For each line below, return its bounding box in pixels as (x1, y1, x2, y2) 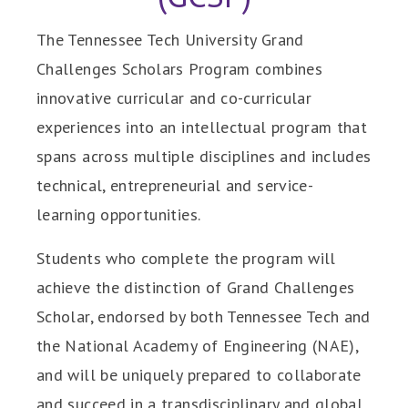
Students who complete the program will (36, 248, 336, 269)
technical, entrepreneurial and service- (36, 175, 314, 196)
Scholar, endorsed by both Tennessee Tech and (36, 306, 371, 327)
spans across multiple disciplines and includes (36, 146, 372, 167)
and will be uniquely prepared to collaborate (36, 364, 362, 385)
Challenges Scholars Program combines (36, 58, 322, 79)
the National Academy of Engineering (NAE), (36, 335, 359, 356)
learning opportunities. (36, 204, 201, 225)
